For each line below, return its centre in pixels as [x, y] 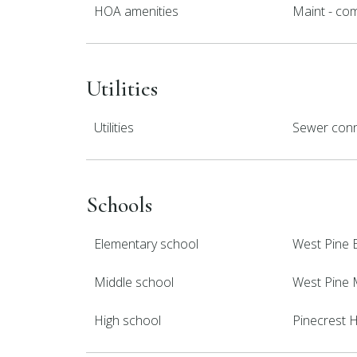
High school [127, 320]
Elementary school [146, 244]
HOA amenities [136, 11]
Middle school [134, 282]
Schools [119, 205]
